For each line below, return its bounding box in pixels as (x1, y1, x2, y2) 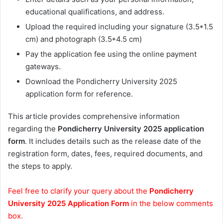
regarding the (8, 124, 58, 134)
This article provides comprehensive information (8, 111, 180, 121)
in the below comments (129, 199, 213, 209)
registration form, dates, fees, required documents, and (8, 149, 203, 159)
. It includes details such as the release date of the (25, 136, 201, 146)
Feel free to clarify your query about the (8, 186, 149, 196)
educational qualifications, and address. (25, 7, 164, 17)
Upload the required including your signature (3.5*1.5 (25, 22, 213, 32)
